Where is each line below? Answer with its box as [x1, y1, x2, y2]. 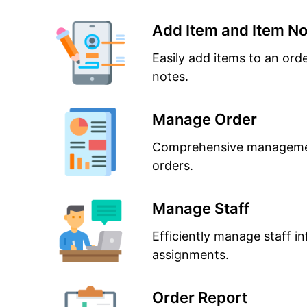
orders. [152, 158, 193, 173]
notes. [152, 69, 188, 84]
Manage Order [152, 110, 257, 128]
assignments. [152, 247, 229, 262]
